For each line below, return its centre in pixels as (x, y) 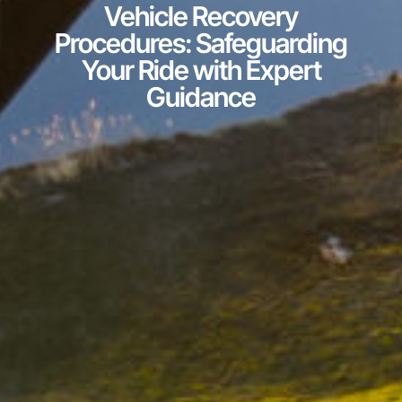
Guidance (201, 97)
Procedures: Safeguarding (201, 44)
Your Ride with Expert (201, 70)
